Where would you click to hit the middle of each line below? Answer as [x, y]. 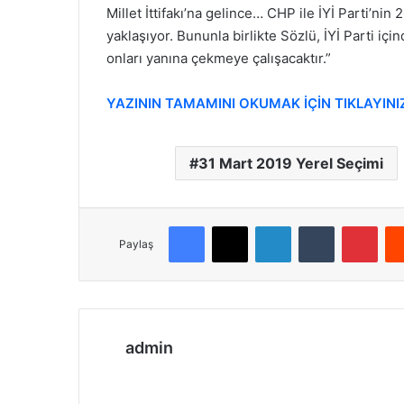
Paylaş [136, 243]
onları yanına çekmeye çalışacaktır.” [219, 58]
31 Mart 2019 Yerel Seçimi [290, 163]
